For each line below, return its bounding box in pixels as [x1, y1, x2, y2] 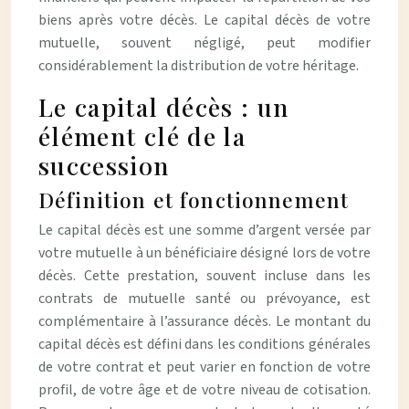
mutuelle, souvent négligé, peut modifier [38, 33, 371, 53]
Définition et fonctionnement [38, 185, 350, 214]
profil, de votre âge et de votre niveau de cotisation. [38, 380, 371, 400]
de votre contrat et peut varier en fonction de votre [38, 357, 371, 377]
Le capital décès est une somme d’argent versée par [38, 220, 371, 240]
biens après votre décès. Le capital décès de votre [38, 10, 371, 30]
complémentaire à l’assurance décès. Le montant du [38, 311, 371, 331]
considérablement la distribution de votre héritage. [38, 56, 359, 76]
